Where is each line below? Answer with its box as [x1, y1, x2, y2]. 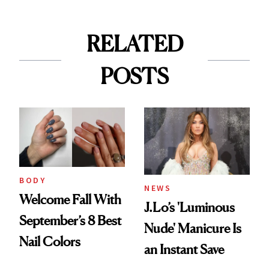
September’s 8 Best [19, 213, 121, 229]
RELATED [86, 31, 183, 58]
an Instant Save [144, 241, 224, 258]
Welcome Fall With [19, 192, 121, 208]
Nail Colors [19, 234, 80, 250]
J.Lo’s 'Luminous [144, 199, 235, 216]
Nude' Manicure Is [144, 220, 241, 237]
